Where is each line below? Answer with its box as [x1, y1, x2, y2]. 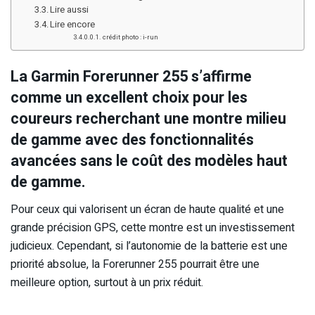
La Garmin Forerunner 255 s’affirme [11, 65, 252, 88]
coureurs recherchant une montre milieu [11, 107, 286, 130]
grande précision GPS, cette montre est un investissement [11, 219, 295, 236]
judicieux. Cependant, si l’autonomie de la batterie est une [11, 237, 288, 255]
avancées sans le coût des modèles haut [11, 149, 288, 172]
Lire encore [50, 18, 96, 32]
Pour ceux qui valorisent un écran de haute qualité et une [11, 200, 284, 218]
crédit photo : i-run [103, 32, 159, 43]
